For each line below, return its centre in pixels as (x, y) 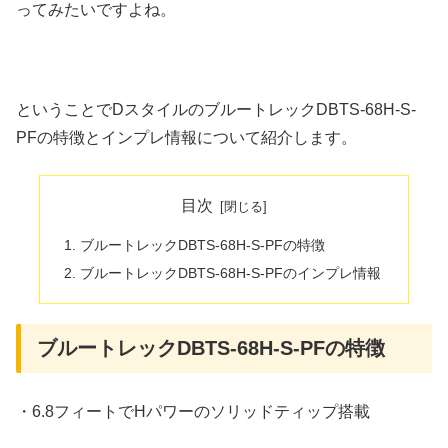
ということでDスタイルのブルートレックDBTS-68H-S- (216, 110)
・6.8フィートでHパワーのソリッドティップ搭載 (193, 412)
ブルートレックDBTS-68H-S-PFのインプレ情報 (231, 273)
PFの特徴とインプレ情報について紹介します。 (186, 138)
